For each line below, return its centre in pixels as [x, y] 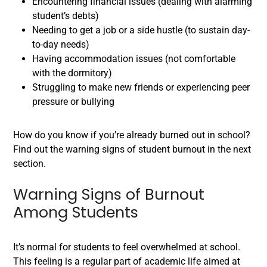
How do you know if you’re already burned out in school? [132, 135]
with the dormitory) [72, 73]
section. [30, 164]
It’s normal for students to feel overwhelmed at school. [127, 247]
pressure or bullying [73, 102]
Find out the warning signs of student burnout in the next [132, 149]
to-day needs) [61, 44]
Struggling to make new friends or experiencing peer [141, 87]
